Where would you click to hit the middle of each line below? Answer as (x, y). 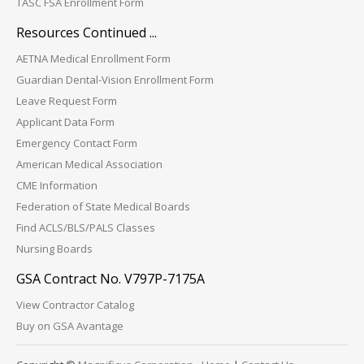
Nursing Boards (54, 249)
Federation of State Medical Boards (103, 207)
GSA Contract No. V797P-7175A (110, 279)
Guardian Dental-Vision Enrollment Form (115, 80)
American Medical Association (89, 165)
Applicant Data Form (65, 122)
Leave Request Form (67, 101)
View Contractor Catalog (75, 305)
